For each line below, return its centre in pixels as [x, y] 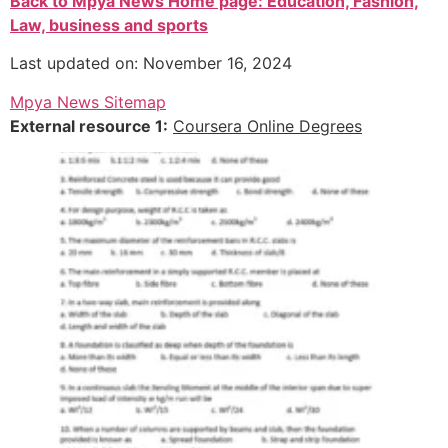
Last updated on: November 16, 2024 [151, 63]
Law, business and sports [109, 25]
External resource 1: [89, 125]
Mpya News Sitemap [88, 101]
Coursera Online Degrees [267, 125]
